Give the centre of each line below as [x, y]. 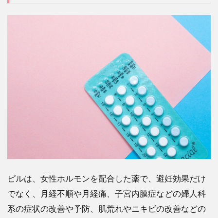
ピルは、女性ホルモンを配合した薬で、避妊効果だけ [107, 179]
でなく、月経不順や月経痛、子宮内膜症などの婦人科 [107, 194]
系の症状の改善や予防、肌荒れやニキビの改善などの [107, 209]
